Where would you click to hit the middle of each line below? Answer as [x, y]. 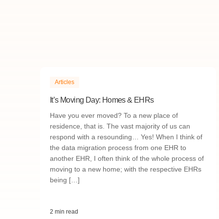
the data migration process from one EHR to [118, 148]
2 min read [64, 212]
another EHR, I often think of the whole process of [127, 158]
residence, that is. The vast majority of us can [120, 126]
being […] [65, 180]
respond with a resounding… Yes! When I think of [126, 137]
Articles [65, 82]
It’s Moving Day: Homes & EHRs [102, 100]
